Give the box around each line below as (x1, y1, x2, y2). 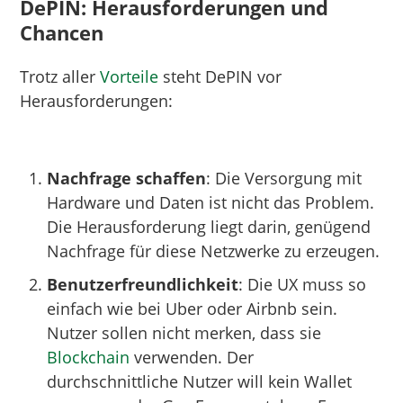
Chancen (20, 18, 104, 46)
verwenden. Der (130, 345, 255, 368)
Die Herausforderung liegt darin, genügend (47, 215, 372, 237)
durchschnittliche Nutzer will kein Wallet (47, 370, 353, 392)
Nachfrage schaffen (47, 166, 207, 189)
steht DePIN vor (158, 65, 282, 87)
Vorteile (100, 65, 159, 87)
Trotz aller (20, 65, 101, 87)
